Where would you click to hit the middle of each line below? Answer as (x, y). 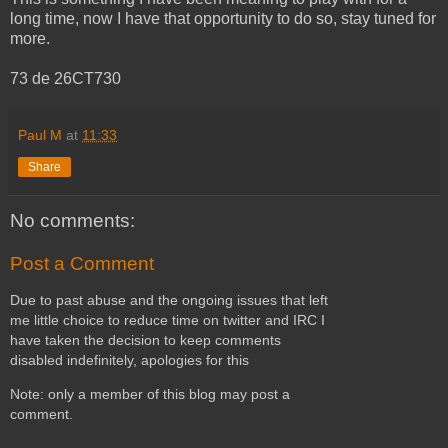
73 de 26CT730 (65, 78)
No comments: (72, 220)
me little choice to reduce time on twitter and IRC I (167, 319)
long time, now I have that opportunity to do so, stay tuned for (223, 18)
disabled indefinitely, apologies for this (129, 359)
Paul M (40, 134)
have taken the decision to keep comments (145, 339)
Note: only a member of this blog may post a (150, 394)
